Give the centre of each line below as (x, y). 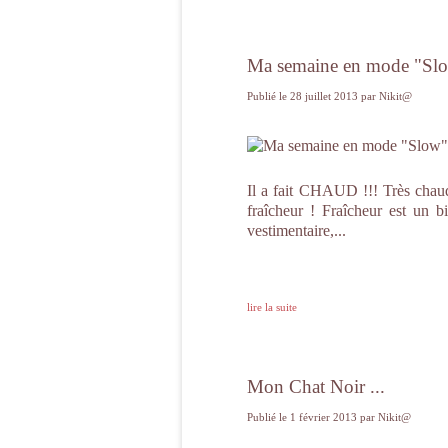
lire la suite (272, 307)
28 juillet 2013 (325, 96)
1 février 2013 (325, 417)
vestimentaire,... (296, 230)
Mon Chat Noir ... (316, 386)
